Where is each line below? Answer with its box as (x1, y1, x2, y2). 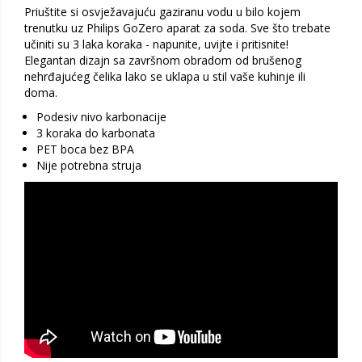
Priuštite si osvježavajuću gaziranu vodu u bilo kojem (24, 4, 301, 19)
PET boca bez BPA (36, 141, 134, 157)
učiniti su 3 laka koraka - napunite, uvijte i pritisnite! (24, 36, 288, 52)
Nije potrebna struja (36, 158, 141, 173)
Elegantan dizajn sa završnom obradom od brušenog (24, 53, 301, 68)
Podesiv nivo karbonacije (36, 109, 166, 124)
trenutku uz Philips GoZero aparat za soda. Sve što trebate (24, 20, 330, 36)
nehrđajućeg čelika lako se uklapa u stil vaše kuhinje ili (24, 69, 305, 84)
